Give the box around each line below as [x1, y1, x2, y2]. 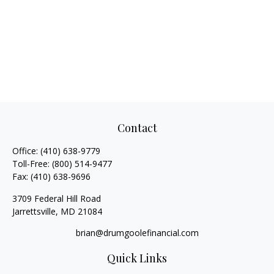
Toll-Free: [12, 158, 52, 169]
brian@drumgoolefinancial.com [75, 227, 199, 239]
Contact [117, 120, 157, 135]
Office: [12, 145, 40, 157]
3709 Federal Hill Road [12, 193, 101, 204]
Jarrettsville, [12, 206, 58, 217]
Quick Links [107, 251, 167, 265]
